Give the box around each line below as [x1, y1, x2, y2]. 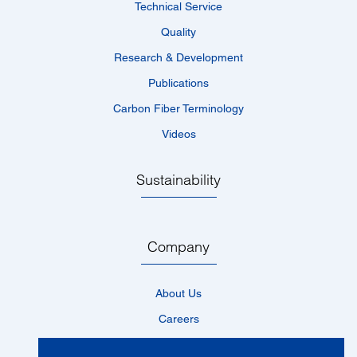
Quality [161, 25, 196, 38]
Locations [154, 338, 203, 351]
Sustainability [136, 171, 221, 189]
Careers [158, 312, 199, 325]
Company [147, 237, 210, 256]
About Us [155, 287, 202, 300]
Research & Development [114, 51, 243, 64]
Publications [148, 76, 209, 89]
